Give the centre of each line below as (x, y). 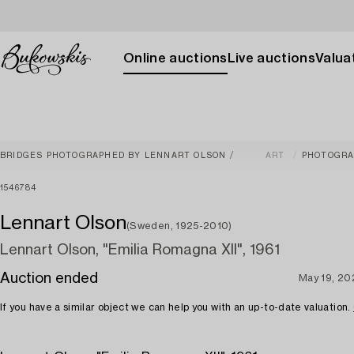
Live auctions (271, 58)
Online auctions (175, 58)
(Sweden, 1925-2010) (179, 226)
